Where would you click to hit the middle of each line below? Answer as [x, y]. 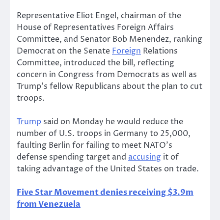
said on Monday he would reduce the [112, 122]
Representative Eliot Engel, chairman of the [99, 15]
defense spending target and [72, 157]
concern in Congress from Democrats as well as [107, 74]
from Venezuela [49, 204]
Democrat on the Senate [64, 51]
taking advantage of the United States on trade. [108, 169]
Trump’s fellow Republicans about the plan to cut [110, 86]
